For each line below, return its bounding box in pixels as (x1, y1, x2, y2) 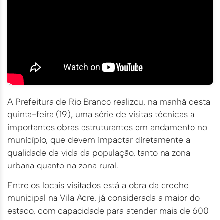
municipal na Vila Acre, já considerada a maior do (7, 192, 200, 203)
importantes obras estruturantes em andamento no (7, 122, 207, 133)
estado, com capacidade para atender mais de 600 (7, 205, 209, 216)
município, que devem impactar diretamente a (7, 135, 190, 145)
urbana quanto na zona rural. (7, 160, 118, 171)
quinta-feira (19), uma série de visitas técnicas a (7, 109, 194, 120)
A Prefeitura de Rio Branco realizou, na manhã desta (7, 96, 210, 107)
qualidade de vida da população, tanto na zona (7, 147, 190, 158)
